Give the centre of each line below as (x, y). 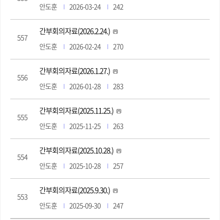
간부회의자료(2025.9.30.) (74, 190)
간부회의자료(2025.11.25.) (76, 110)
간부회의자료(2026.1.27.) (74, 71)
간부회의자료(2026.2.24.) (74, 31)
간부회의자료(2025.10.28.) (76, 150)
